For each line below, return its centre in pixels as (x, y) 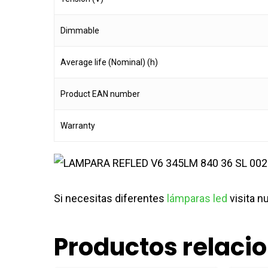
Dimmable (80, 31)
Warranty (78, 126)
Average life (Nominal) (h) (109, 63)
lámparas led (197, 199)
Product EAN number (100, 94)
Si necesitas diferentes (110, 199)
